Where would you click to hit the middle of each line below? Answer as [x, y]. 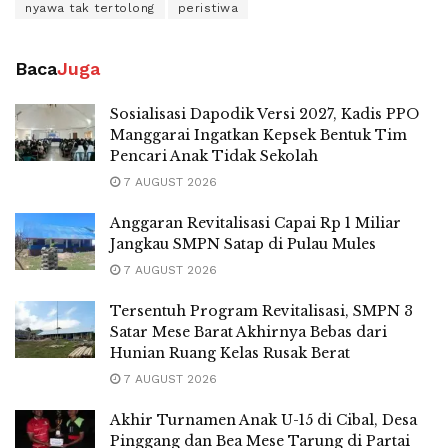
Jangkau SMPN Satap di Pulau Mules [243, 243]
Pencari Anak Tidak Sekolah [214, 155]
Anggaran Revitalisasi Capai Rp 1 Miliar [255, 222]
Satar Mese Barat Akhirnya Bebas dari [248, 331]
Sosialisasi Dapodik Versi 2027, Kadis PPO [264, 113]
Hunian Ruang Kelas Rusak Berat [230, 352]
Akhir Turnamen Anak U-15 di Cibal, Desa [263, 419]
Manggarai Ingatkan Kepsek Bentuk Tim [258, 134]
